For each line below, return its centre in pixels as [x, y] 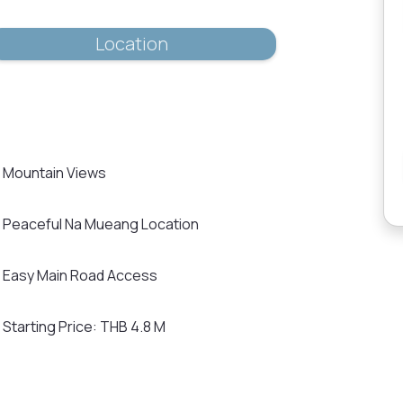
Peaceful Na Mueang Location [100, 224]
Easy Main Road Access [80, 275]
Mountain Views [54, 173]
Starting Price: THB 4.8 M [84, 327]
